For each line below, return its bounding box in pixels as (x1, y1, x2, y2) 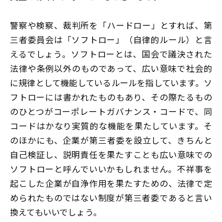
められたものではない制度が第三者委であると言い (10, 191, 212, 204)
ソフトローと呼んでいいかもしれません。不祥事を (10, 163, 212, 175)
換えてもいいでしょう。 (10, 206, 102, 219)
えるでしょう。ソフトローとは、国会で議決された (10, 48, 212, 60)
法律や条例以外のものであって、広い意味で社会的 (10, 62, 212, 75)
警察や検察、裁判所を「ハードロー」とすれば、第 (10, 19, 212, 32)
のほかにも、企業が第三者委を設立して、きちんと (10, 134, 212, 147)
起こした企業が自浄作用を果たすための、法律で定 (10, 177, 212, 190)
